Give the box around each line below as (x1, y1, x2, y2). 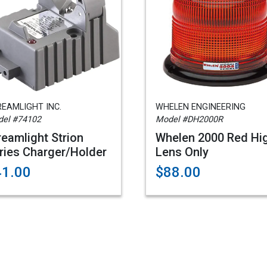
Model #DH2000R (156, 114, 223, 125)
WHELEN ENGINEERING (156, 102, 246, 112)
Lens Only (156, 145, 209, 159)
